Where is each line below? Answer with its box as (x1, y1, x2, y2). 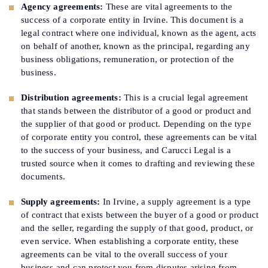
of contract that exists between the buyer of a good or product (21, 210, 259, 220)
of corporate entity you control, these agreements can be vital (21, 132, 257, 142)
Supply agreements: (21, 197, 100, 207)
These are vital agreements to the (103, 2, 233, 12)
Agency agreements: (21, 2, 103, 12)
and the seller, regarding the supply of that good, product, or (21, 223, 254, 233)
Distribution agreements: (21, 93, 121, 103)
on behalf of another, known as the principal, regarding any (21, 41, 250, 51)
